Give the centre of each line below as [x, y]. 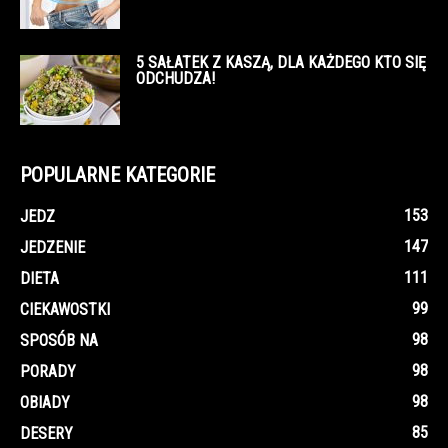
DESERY [46, 434]
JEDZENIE [52, 248]
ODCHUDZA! [175, 79]
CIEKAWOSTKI [65, 310]
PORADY [48, 372]
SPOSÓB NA [59, 341]
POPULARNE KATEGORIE [117, 175]
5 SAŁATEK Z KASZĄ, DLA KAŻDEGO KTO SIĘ [281, 63]
